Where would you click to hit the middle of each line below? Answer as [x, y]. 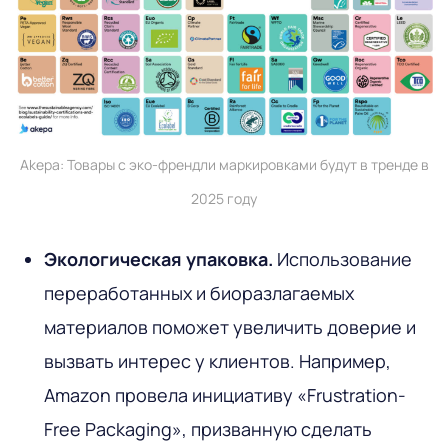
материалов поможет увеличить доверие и [230, 327]
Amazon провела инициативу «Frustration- [225, 395]
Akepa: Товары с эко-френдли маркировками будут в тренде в [224, 165]
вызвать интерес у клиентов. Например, [217, 361]
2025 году [224, 199]
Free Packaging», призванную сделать [208, 429]
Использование [344, 259]
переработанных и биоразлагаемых [199, 293]
